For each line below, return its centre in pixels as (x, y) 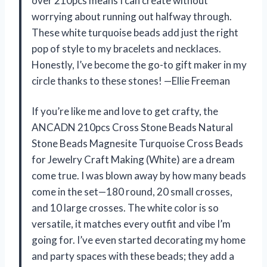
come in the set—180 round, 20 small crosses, (132, 191)
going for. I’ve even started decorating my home (139, 240)
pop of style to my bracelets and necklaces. (126, 48)
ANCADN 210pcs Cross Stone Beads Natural (132, 127)
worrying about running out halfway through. (132, 16)
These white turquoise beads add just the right (135, 32)
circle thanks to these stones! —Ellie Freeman (131, 80)
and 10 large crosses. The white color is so (125, 207)
